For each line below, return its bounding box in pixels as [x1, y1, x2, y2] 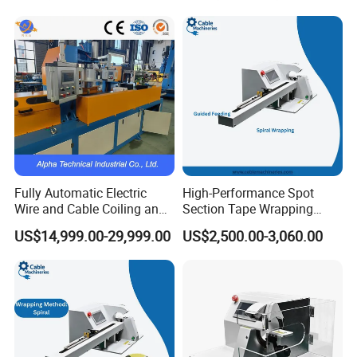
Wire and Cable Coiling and [14, 200, 167, 218]
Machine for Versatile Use [182, 216, 326, 234]
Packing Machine [14, 216, 112, 234]
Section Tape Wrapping [182, 200, 313, 218]
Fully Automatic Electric [14, 184, 147, 202]
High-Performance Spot [182, 184, 314, 202]
